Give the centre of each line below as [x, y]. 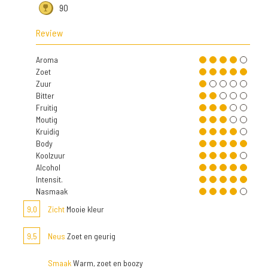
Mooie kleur [84, 209]
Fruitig [47, 108]
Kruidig [48, 132]
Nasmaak [52, 191]
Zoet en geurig [90, 236]
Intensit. [49, 179]
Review [49, 33]
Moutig [47, 120]
